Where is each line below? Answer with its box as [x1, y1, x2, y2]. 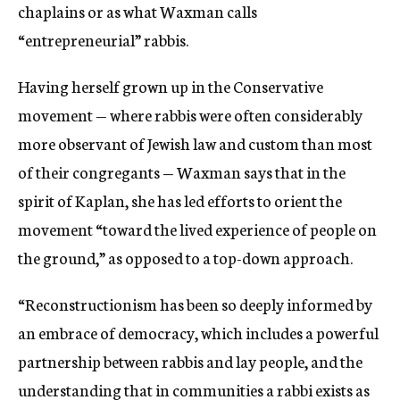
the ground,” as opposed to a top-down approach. [18, 245, 355, 269]
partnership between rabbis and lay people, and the [18, 348, 362, 372]
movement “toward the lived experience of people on [18, 216, 377, 240]
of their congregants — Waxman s [18, 159, 250, 183]
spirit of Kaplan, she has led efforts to [18, 187, 274, 212]
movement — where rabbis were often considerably [18, 102, 362, 126]
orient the [274, 187, 342, 212]
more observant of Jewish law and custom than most [18, 130, 372, 154]
